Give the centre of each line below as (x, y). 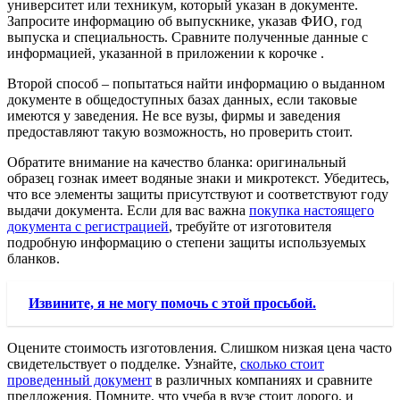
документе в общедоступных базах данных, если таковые (182, 99)
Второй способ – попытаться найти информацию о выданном (196, 83)
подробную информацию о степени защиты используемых (187, 242)
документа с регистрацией (88, 226)
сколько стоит (282, 363)
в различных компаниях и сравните (262, 379)
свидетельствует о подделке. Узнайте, (124, 363)
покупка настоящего (312, 210)
